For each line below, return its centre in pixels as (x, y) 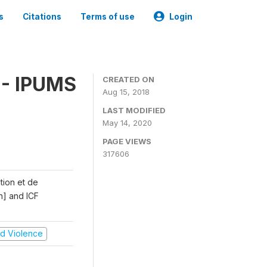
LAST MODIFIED (134, 110)
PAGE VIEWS (127, 141)
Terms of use (108, 17)
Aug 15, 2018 (126, 92)
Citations (42, 17)
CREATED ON (128, 79)
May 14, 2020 (127, 123)
